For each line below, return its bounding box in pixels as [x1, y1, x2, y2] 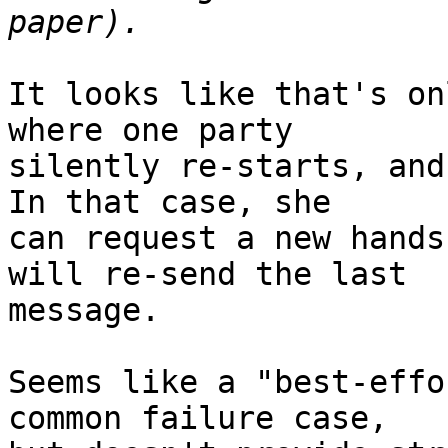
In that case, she [8, 184, 331, 221]
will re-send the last [8, 256, 407, 293]
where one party [8, 112, 293, 149]
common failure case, [8, 400, 388, 437]
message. [8, 292, 160, 329]
